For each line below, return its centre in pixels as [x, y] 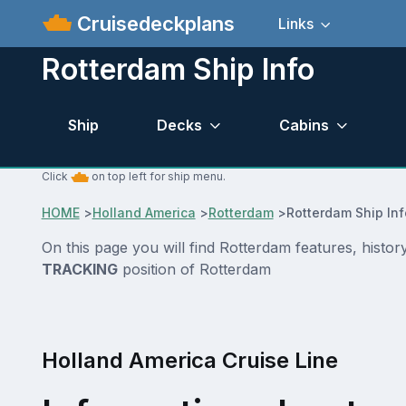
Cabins [304, 125]
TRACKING [79, 270]
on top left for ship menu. [157, 177]
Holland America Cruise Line [189, 361]
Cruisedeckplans [154, 23]
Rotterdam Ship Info [178, 69]
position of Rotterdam [194, 270]
